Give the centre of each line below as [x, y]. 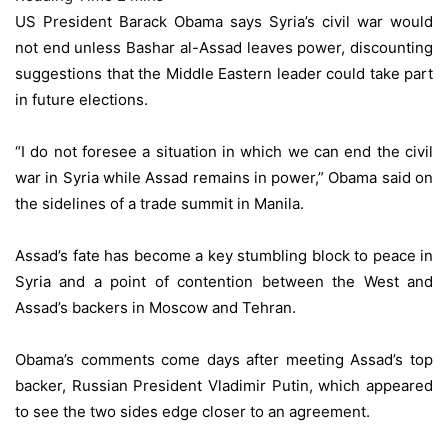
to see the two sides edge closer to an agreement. [192, 411]
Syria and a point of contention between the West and [224, 281]
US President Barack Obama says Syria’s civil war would [224, 21]
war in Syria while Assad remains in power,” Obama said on [224, 177]
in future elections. [81, 99]
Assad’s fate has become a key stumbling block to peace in [224, 255]
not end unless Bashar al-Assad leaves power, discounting [224, 47]
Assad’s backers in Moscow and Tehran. [155, 307]
